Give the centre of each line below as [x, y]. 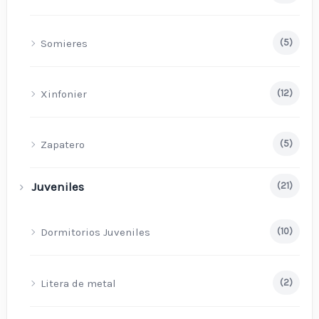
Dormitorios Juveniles [96, 232]
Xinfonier [64, 94]
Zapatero [63, 145]
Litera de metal [79, 283]
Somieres [64, 43]
